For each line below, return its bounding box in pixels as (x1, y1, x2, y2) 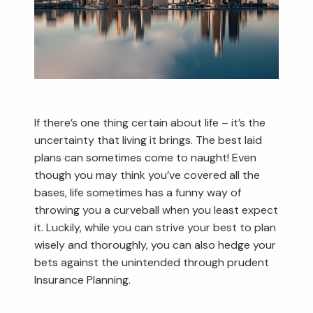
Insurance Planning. (34, 272, 131, 287)
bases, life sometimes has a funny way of (34, 184, 242, 200)
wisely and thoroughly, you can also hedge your (34, 237, 277, 252)
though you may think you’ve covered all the (34, 167, 261, 182)
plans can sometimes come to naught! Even (34, 150, 257, 165)
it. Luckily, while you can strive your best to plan (34, 219, 277, 235)
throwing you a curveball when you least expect (34, 202, 279, 217)
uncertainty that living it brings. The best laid (34, 132, 263, 147)
